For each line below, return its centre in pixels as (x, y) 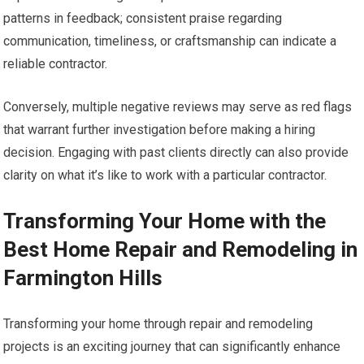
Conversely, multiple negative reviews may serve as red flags (178, 107)
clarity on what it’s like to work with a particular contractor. (165, 175)
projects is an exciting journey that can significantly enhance (172, 347)
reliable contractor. (56, 64)
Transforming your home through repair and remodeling (158, 324)
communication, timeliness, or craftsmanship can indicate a (170, 41)
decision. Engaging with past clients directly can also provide (176, 153)
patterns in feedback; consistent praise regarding (143, 19)
